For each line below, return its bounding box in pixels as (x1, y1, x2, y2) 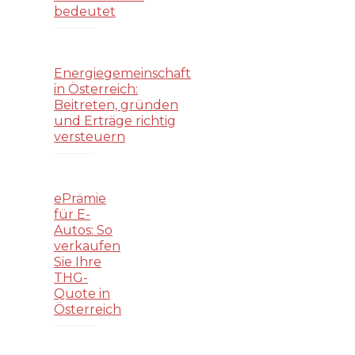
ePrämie (54, 190, 106, 206)
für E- (54, 206, 90, 222)
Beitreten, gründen (54, 97, 178, 113)
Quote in (54, 285, 110, 301)
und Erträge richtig (54, 113, 176, 128)
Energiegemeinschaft (54, 65, 191, 81)
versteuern (54, 128, 125, 144)
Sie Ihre (54, 254, 101, 269)
